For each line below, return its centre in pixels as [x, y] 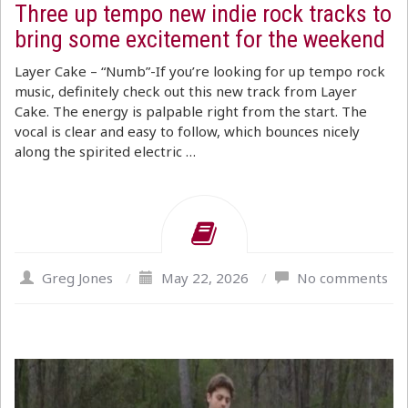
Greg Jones [77, 278]
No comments [342, 278]
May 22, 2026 [205, 278]
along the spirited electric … [105, 151]
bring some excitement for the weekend [200, 39]
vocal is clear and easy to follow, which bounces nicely [187, 131]
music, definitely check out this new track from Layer [186, 91]
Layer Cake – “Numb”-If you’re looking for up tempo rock [200, 71]
